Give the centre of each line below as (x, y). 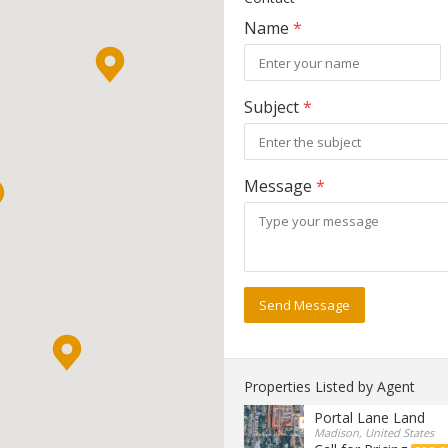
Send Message (304, 305)
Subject (273, 107)
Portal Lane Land (369, 417)
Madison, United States (374, 432)
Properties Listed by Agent (329, 386)
